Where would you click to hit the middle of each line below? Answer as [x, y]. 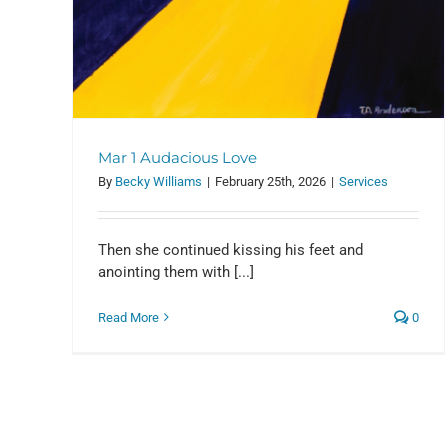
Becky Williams [158, 181]
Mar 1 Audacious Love [177, 157]
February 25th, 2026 [270, 181]
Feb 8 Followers [300, 268]
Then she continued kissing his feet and [230, 249]
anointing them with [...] [176, 271]
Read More [128, 317]
